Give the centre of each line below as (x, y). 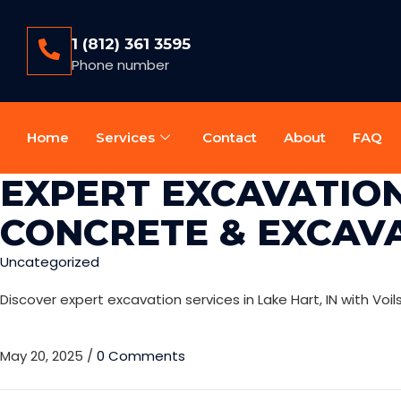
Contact (230, 137)
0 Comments (141, 356)
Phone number (120, 65)
